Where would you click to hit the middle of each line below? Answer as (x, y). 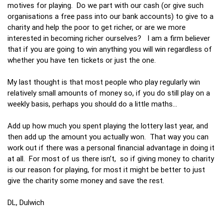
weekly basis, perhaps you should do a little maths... (92, 104)
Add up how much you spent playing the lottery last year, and (108, 125)
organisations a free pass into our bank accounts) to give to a (111, 16)
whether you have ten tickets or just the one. (82, 60)
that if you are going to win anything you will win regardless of (110, 49)
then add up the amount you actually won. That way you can (108, 136)
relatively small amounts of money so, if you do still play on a (109, 93)
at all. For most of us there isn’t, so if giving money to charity (111, 158)
